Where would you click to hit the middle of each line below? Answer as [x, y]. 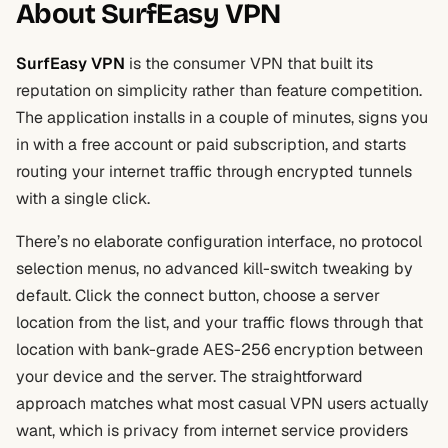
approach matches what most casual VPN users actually [222, 403]
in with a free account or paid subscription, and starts [211, 144]
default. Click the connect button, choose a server [198, 295]
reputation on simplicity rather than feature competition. [219, 90]
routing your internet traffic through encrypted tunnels [214, 171]
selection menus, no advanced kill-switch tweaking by [214, 268]
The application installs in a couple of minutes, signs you [222, 117]
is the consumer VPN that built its [249, 63]
